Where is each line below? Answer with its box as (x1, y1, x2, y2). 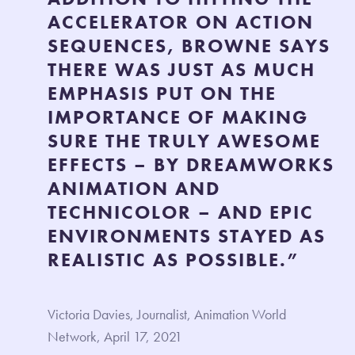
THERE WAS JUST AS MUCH (48, 56, 315, 82)
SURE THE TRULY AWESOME (48, 128, 321, 153)
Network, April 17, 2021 (48, 326, 185, 345)
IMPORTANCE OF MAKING (48, 104, 308, 129)
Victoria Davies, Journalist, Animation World (48, 304, 286, 323)
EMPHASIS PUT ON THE (48, 80, 277, 105)
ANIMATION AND (48, 175, 220, 200)
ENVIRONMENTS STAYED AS (48, 223, 326, 248)
